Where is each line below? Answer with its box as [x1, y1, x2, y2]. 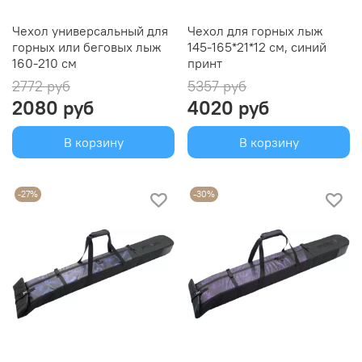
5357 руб [187, 77, 246, 96]
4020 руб [187, 95, 269, 120]
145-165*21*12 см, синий [187, 39, 326, 56]
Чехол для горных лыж [187, 23, 323, 40]
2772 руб [12, 77, 70, 96]
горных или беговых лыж [12, 39, 162, 56]
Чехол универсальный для [12, 23, 168, 40]
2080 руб [12, 95, 94, 120]
